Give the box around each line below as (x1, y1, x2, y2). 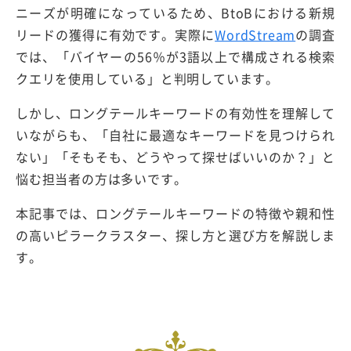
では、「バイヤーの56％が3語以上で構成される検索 (16, 46, 335, 66)
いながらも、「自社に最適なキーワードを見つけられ (16, 125, 335, 144)
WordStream (215, 24, 296, 44)
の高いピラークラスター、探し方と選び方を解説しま (16, 225, 335, 244)
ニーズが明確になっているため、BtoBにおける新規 (16, 2, 335, 22)
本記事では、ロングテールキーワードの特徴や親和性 (16, 203, 335, 223)
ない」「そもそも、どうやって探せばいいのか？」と (16, 147, 335, 166)
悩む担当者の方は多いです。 (16, 168, 187, 188)
